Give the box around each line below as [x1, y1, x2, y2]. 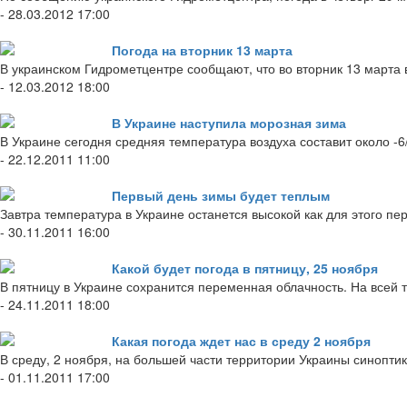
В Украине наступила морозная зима [112, 114, 346, 133]
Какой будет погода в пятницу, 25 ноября [112, 259, 378, 278]
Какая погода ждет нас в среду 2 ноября [112, 332, 371, 351]
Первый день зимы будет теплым [112, 186, 330, 205]
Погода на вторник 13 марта [112, 41, 293, 60]
